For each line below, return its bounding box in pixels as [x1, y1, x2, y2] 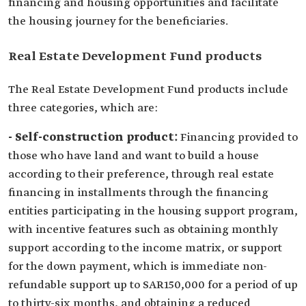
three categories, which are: [8, 101, 158, 115]
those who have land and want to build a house [8, 149, 259, 163]
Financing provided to [180, 130, 298, 145]
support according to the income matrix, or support [8, 241, 282, 255]
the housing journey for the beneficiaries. [8, 14, 228, 29]
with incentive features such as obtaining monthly [8, 223, 277, 237]
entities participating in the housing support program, [8, 204, 298, 219]
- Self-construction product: [8, 130, 180, 145]
